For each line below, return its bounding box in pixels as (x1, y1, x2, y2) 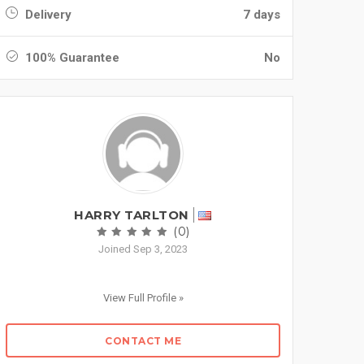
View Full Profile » (102, 292, 184, 304)
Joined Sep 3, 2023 (98, 243, 188, 255)
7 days (243, 7, 280, 22)
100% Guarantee (22, 50, 119, 65)
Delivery (22, 7, 71, 22)
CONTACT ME (105, 335, 181, 347)
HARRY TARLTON (74, 207, 189, 223)
